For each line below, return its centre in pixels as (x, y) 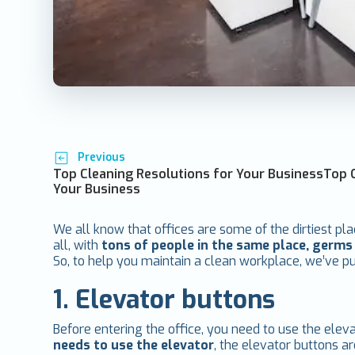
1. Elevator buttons (164, 299)
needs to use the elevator (134, 345)
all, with (78, 245)
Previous (101, 157)
